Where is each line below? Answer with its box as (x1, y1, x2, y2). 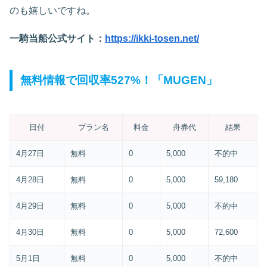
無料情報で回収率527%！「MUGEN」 (20, 74, 218, 87)
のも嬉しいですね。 (10, 5, 95, 15)
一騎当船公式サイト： (10, 33, 105, 44)
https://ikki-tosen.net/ (105, 33, 199, 44)
